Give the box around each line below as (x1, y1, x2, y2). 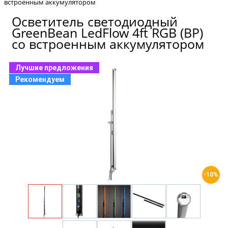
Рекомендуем (15, 75, 65, 84)
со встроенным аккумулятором (12, 35, 204, 53)
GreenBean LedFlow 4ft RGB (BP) (12, 24, 203, 42)
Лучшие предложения (15, 64, 93, 72)
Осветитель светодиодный (12, 13, 178, 31)
